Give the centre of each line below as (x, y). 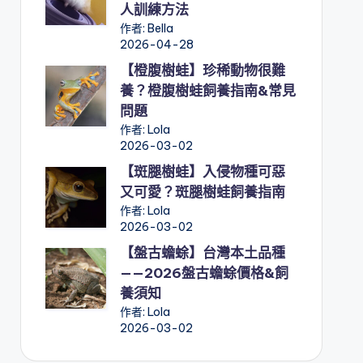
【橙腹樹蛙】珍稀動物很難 (202, 71)
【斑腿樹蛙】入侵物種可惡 (202, 172)
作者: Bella (146, 29)
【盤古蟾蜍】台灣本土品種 (202, 253)
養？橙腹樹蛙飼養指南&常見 (207, 91)
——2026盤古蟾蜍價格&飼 (204, 273)
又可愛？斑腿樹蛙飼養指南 (202, 192)
